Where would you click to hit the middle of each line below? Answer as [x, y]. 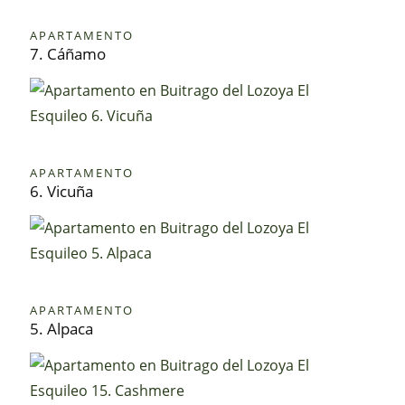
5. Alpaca [62, 328]
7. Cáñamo [68, 53]
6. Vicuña [62, 191]
